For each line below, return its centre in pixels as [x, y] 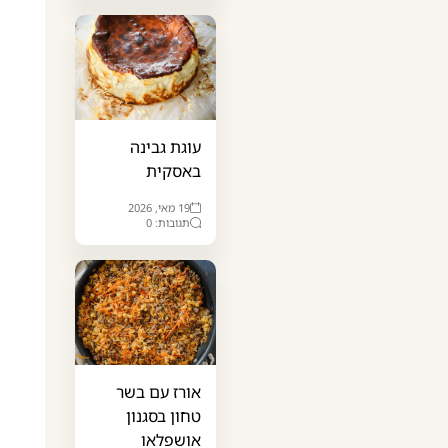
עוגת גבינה [166, 146]
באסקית [174, 170]
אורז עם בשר [159, 391]
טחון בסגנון [164, 415]
